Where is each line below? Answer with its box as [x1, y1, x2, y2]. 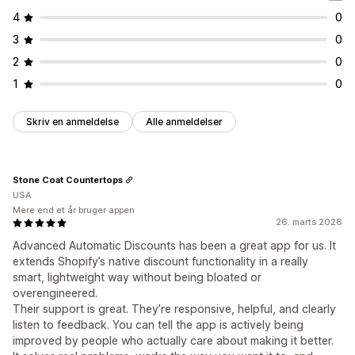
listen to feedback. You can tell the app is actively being [13, 318, 303, 332]
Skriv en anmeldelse [26, 116, 119, 128]
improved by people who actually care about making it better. [13, 334, 334, 348]
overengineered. [13, 286, 97, 300]
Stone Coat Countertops [13, 174, 123, 185]
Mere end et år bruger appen [13, 204, 135, 216]
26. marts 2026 [276, 216, 342, 228]
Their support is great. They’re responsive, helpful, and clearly [13, 302, 336, 316]
